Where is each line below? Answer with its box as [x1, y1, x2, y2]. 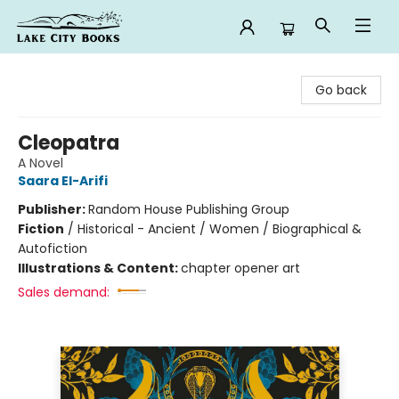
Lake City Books [13, 61, 109, 79]
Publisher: [18, 200, 88, 218]
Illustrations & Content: [18, 259, 181, 277]
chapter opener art [181, 259, 300, 277]
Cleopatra [18, 129, 119, 157]
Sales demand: [18, 283, 110, 301]
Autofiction [18, 240, 87, 257]
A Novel [18, 154, 63, 172]
